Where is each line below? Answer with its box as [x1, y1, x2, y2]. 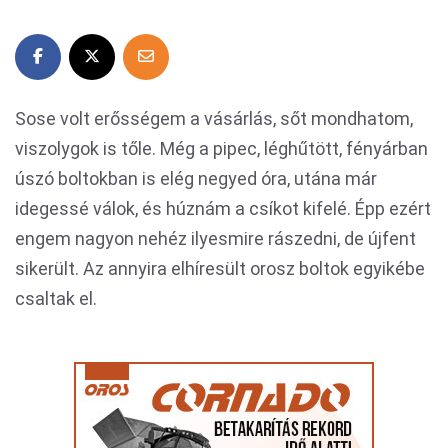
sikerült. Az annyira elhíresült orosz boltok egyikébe [15, 258, 425, 279]
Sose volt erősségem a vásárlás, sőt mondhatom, [15, 108, 413, 129]
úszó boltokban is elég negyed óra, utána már [15, 168, 377, 189]
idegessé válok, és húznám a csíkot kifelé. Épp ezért [15, 198, 431, 219]
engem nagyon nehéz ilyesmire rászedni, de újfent [15, 228, 416, 249]
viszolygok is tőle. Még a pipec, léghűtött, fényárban [15, 138, 428, 159]
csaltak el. [15, 288, 97, 309]
